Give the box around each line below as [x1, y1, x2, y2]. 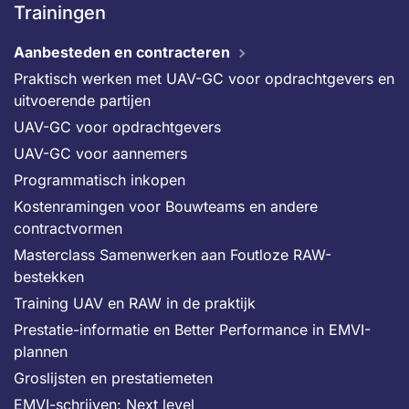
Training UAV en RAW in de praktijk [14, 294, 256, 312]
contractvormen [14, 219, 122, 237]
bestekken [14, 267, 84, 286]
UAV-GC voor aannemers [14, 144, 187, 163]
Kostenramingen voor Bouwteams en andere [14, 197, 318, 215]
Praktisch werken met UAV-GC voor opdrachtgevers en [14, 69, 394, 88]
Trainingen [14, 2, 106, 24]
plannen [14, 342, 68, 361]
